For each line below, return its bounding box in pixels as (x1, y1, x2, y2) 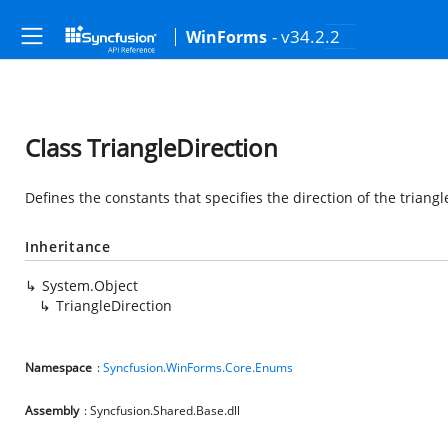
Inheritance (25, 237, 111, 256)
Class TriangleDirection (25, 131, 278, 164)
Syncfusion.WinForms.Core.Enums (103, 359, 293, 376)
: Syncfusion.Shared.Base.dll (84, 402, 240, 419)
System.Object (42, 276, 138, 295)
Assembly (25, 402, 79, 419)
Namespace (25, 359, 92, 376)
